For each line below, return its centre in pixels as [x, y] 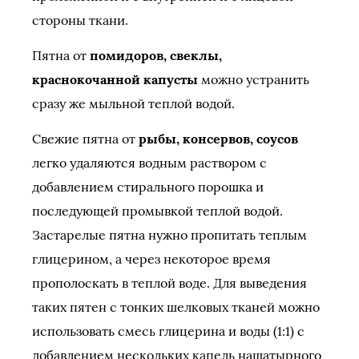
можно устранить [254, 79]
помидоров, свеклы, [156, 55]
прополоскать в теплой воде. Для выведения [169, 283]
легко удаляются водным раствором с [149, 163]
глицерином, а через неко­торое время [151, 259]
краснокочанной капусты [115, 79]
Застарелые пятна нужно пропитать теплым [169, 235]
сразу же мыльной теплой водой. [133, 103]
